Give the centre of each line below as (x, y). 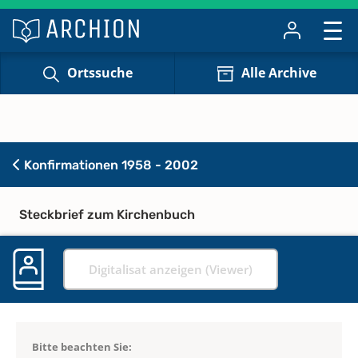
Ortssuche (99, 73)
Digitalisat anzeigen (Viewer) (171, 269)
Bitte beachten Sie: (82, 346)
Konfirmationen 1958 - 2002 (109, 165)
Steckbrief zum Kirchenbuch (107, 214)
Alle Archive (278, 73)
